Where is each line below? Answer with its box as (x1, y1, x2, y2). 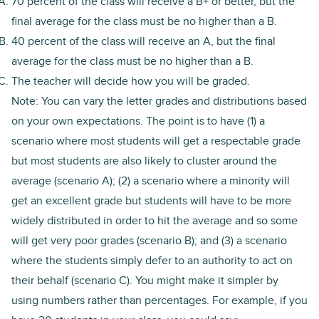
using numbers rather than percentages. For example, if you (11, 293, 308, 308)
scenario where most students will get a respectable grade (11, 133, 300, 148)
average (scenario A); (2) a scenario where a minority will (11, 173, 290, 188)
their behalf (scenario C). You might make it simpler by (11, 273, 278, 288)
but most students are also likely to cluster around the (11, 153, 277, 168)
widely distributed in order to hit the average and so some (11, 213, 298, 228)
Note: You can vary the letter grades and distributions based (11, 93, 307, 108)
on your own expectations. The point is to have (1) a (11, 113, 265, 128)
